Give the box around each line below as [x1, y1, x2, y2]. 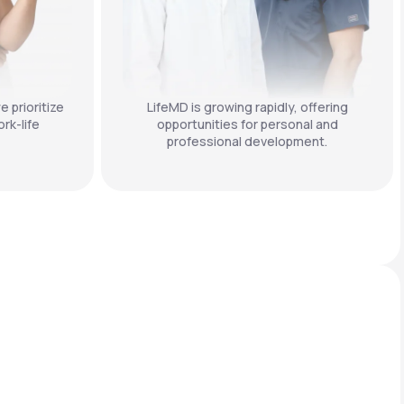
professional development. [167, 133, 327, 151]
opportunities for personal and [156, 115, 338, 133]
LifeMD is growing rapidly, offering [146, 98, 348, 116]
